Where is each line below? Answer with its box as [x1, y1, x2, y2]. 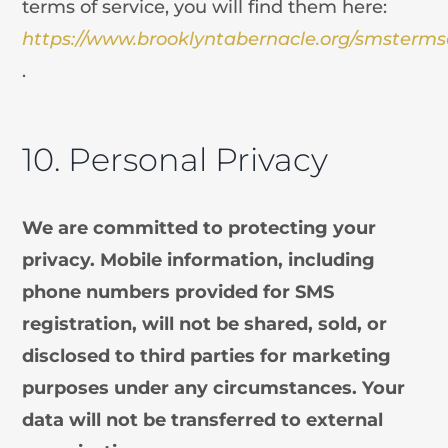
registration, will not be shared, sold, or [22, 312, 388, 335]
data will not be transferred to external [22, 408, 384, 431]
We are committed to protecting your [22, 216, 377, 239]
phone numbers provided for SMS [22, 280, 335, 303]
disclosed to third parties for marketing [22, 344, 392, 367]
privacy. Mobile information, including [22, 248, 376, 271]
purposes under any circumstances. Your [22, 376, 406, 399]
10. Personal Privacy [22, 139, 329, 179]
